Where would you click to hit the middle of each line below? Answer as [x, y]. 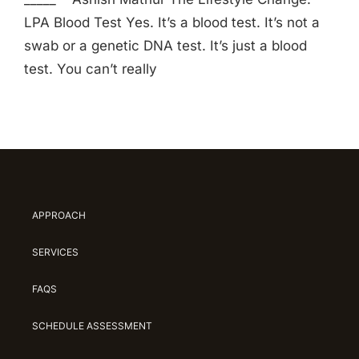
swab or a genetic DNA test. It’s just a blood [165, 46]
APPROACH [58, 216]
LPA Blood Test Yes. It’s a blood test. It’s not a [172, 23]
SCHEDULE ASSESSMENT [92, 326]
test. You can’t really [91, 69]
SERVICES [55, 252]
